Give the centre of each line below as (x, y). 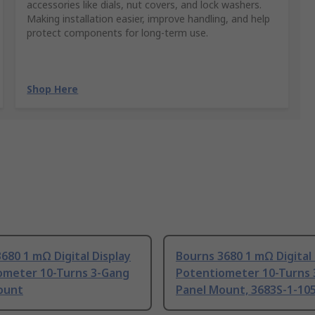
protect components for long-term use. (118, 33)
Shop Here (53, 89)
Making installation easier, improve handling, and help (149, 19)
